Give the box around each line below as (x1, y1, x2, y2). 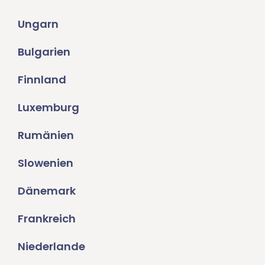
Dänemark (18, 183, 76, 199)
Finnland (18, 72, 66, 88)
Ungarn (18, 17, 59, 32)
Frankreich (18, 211, 76, 227)
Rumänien (18, 128, 74, 143)
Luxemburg (18, 100, 79, 115)
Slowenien (18, 156, 73, 171)
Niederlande (18, 239, 85, 254)
